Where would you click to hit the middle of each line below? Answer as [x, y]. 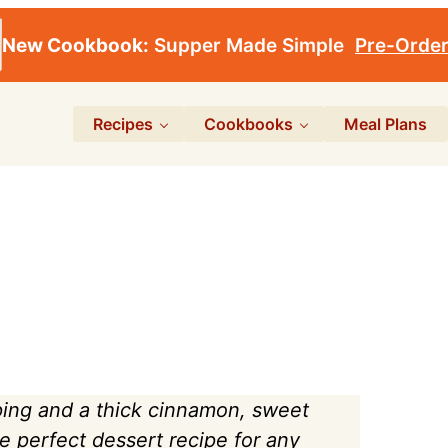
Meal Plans [385, 124]
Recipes [123, 124]
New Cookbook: [75, 45]
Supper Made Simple [246, 45]
